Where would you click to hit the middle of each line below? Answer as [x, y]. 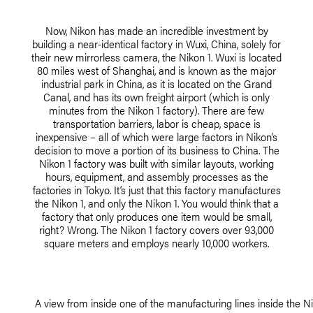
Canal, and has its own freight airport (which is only [156, 96]
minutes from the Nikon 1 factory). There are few [156, 110]
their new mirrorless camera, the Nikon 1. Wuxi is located [156, 57]
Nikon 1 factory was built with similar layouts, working [156, 163]
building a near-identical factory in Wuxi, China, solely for [156, 43]
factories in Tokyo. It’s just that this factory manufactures [156, 189]
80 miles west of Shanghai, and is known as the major [156, 70]
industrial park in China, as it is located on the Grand [156, 83]
